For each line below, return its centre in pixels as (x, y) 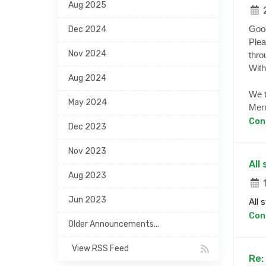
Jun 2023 (87, 200)
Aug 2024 (87, 78)
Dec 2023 (87, 127)
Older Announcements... (114, 224)
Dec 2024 (87, 29)
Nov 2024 (87, 54)
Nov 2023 (87, 151)
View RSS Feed (99, 248)
